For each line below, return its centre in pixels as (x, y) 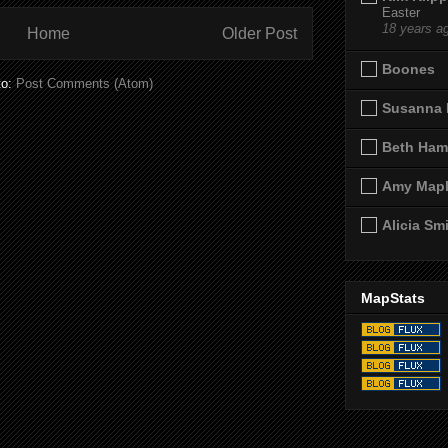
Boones (408, 68)
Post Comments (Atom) (84, 84)
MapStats (393, 297)
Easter (401, 12)
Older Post (259, 33)
